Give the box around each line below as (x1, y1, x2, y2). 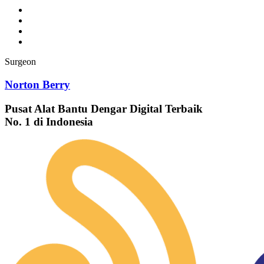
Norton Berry (5, 78, 70, 91)
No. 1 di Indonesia (5, 115, 93, 128)
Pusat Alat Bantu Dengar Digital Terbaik (5, 102, 203, 115)
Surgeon (5, 57, 36, 67)
